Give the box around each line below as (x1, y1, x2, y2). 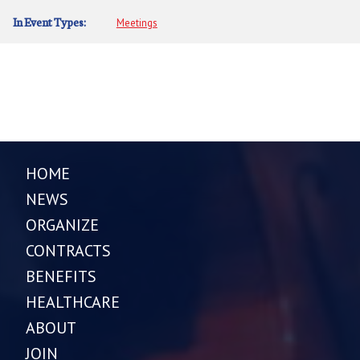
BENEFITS (26, 266, 96, 288)
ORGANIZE (26, 215, 99, 236)
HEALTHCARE (26, 292, 120, 313)
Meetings (116, 16, 157, 31)
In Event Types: (13, 14, 86, 31)
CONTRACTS (26, 240, 111, 262)
